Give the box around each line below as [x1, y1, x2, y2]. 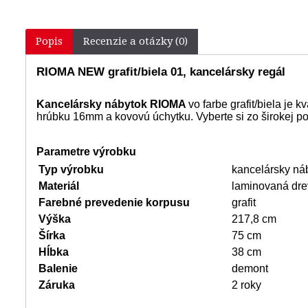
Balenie [38, 263, 78, 275]
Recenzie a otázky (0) [83, 35, 188, 48]
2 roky [232, 279, 261, 291]
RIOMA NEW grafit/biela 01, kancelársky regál [36, 65, 285, 79]
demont [232, 263, 268, 275]
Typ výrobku [38, 164, 104, 176]
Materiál [38, 180, 79, 192]
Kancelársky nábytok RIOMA [36, 98, 188, 111]
